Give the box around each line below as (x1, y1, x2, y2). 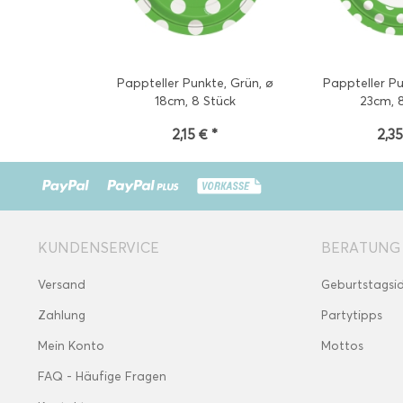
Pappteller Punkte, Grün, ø (116, 76, 273, 91)
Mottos (321, 338, 363, 354)
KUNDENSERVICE (38, 239, 159, 256)
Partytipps (321, 308, 382, 323)
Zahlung (38, 308, 85, 323)
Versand (38, 277, 85, 292)
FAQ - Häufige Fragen (38, 369, 166, 384)
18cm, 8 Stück (154, 94, 236, 109)
